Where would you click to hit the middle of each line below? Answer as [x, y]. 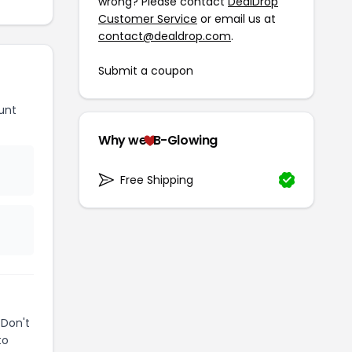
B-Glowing [185, 140]
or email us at [236, 18]
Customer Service [148, 18]
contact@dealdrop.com [165, 36]
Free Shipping [157, 180]
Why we [123, 140]
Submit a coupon [146, 70]
